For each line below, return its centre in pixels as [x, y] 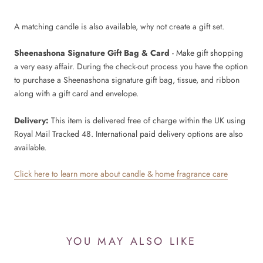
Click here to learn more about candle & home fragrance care [121, 173]
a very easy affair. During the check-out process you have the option [131, 67]
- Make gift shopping [206, 53]
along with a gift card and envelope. [76, 94]
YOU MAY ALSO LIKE [131, 242]
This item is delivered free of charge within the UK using [147, 120]
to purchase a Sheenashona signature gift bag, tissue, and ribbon [127, 80]
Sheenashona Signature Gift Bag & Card [92, 53]
